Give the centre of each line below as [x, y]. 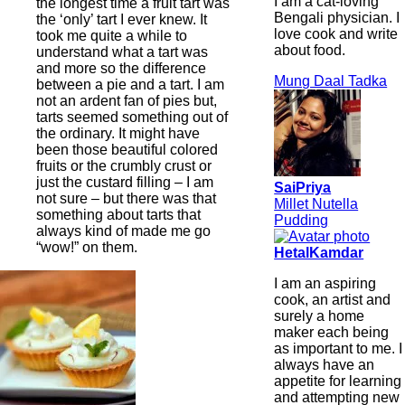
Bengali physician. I [337, 17]
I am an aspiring [325, 283]
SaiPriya [303, 187]
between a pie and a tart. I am [130, 85]
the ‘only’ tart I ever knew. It [122, 20]
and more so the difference [121, 69]
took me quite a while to [112, 36]
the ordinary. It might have [118, 134]
